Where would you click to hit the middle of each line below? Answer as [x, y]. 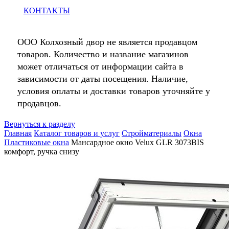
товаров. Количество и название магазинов [103, 54]
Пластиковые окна [37, 142]
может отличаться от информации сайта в [100, 66]
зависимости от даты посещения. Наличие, [102, 79]
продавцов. [39, 103]
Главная [18, 133]
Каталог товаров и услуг [77, 133]
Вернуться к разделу [40, 124]
